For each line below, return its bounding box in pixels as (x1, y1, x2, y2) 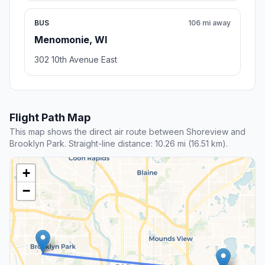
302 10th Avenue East (34, 54, 117, 64)
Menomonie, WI (34, 33, 107, 46)
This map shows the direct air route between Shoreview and (9, 126, 245, 137)
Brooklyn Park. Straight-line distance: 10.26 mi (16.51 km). (9, 138, 228, 148)
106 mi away (188, 18, 231, 27)
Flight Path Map (9, 111, 91, 124)
